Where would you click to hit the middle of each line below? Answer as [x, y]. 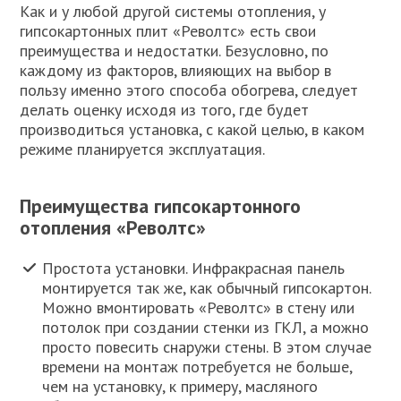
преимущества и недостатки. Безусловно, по [175, 50]
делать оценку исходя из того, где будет [165, 109]
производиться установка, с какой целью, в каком [192, 129]
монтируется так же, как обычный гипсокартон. [207, 288]
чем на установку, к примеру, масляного [180, 387]
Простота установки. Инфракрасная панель [194, 269]
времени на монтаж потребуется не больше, [197, 367]
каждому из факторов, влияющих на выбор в [176, 70]
